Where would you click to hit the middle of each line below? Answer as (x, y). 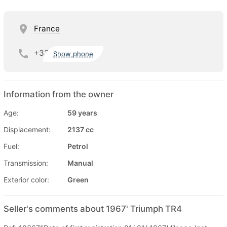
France (47, 28)
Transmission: (26, 163)
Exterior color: (26, 179)
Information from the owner (59, 94)
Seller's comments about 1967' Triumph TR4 (93, 209)
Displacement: (27, 129)
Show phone (73, 54)
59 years (82, 112)
